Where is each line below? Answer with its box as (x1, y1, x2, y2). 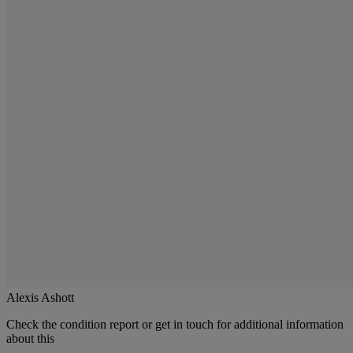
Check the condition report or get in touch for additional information (6, 317, 344, 331)
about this (6, 331, 54, 345)
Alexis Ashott (6, 290, 74, 304)
